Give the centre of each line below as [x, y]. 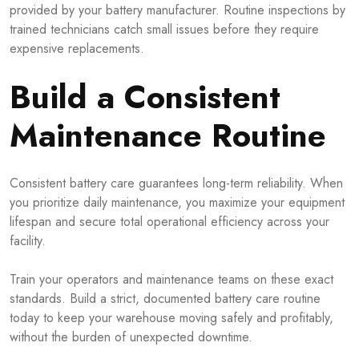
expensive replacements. [77, 48]
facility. [28, 240]
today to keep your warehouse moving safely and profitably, [171, 317]
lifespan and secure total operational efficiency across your [169, 221]
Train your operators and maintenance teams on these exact [171, 279]
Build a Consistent [145, 97]
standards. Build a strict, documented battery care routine [165, 298]
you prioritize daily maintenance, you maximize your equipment [177, 202]
